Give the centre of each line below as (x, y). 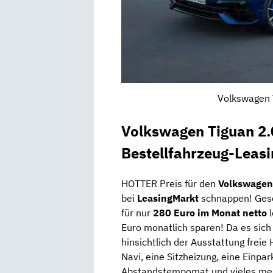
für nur (137, 213)
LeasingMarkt (169, 198)
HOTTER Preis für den (170, 184)
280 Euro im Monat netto (211, 213)
